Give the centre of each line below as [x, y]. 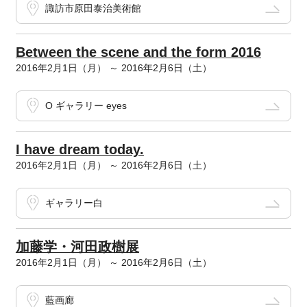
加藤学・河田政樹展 [77, 247]
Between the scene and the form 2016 [138, 52]
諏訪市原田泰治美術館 [93, 9]
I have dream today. [79, 150]
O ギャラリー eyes [86, 106]
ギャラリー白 [74, 203]
